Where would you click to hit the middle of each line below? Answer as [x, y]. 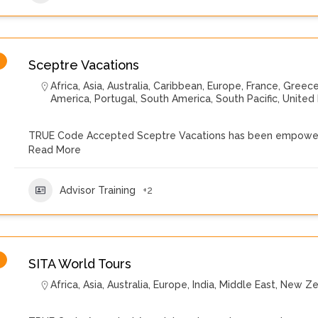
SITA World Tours [80, 264]
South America [176, 99]
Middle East [247, 285]
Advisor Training [98, 190]
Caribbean [178, 86]
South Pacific [247, 99]
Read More [55, 150]
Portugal [115, 99]
